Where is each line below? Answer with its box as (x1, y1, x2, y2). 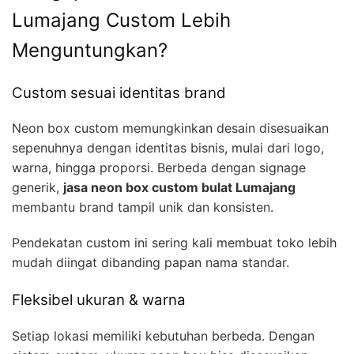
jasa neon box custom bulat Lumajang (63, 179, 296, 196)
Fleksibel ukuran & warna (12, 291, 186, 310)
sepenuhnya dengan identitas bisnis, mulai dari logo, (12, 140, 324, 156)
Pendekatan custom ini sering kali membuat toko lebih (12, 235, 337, 251)
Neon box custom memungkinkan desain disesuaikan (12, 120, 329, 137)
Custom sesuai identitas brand (12, 83, 226, 102)
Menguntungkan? (12, 38, 168, 62)
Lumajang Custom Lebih (12, 8, 231, 32)
